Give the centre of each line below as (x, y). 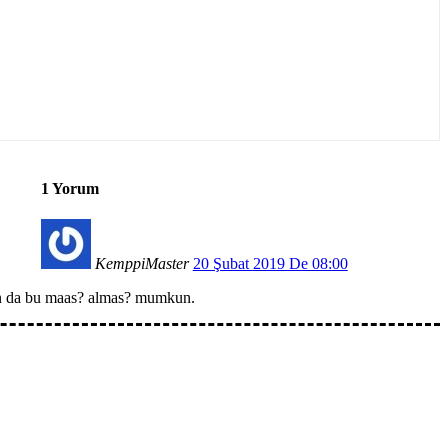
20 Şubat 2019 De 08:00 (270, 264)
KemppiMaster (141, 264)
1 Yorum (69, 188)
